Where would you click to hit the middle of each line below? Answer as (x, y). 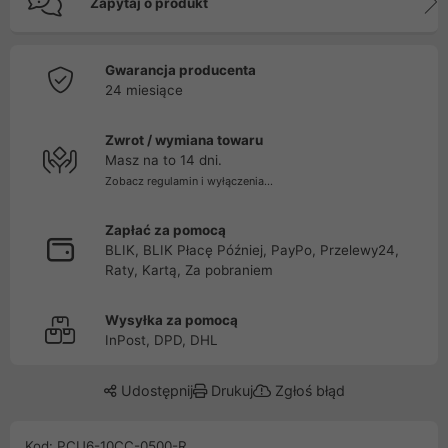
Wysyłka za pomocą (171, 320)
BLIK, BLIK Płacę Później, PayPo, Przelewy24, (252, 250)
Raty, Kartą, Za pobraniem (189, 270)
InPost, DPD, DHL (161, 340)
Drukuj (229, 390)
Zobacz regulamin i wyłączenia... (189, 181)
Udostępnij (154, 390)
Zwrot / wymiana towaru (184, 140)
